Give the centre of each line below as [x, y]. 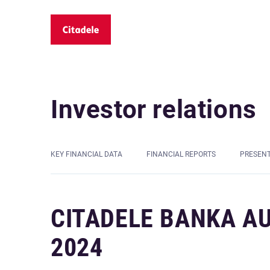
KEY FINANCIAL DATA [86, 154]
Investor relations [154, 109]
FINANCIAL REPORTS [181, 154]
